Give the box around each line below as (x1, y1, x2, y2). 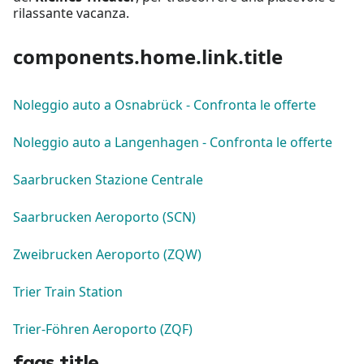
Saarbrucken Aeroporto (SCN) (13, 207, 196, 226)
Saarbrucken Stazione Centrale (13, 170, 203, 188)
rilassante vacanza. (13, 3, 129, 22)
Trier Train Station (13, 282, 123, 301)
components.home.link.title (13, 42, 283, 70)
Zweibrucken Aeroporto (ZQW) (13, 245, 201, 263)
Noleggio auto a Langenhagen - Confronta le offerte (13, 132, 332, 151)
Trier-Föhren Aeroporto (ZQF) (13, 319, 193, 338)
